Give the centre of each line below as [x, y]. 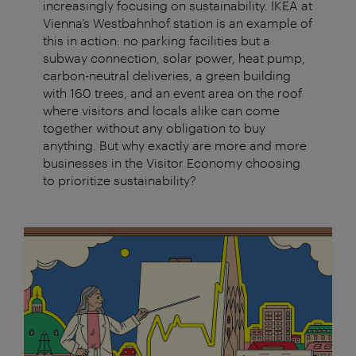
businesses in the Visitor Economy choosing [172, 163]
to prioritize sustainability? [120, 180]
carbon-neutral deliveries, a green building [167, 75]
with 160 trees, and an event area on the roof [172, 93]
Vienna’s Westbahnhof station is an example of [178, 23]
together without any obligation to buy [154, 128]
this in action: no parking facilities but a [157, 41]
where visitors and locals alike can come [161, 110]
